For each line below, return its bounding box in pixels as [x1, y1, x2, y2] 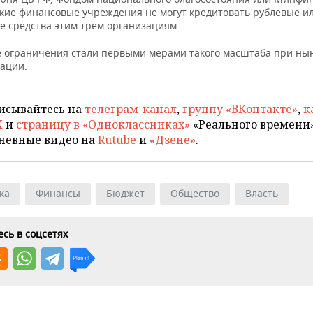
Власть [245, 187, 278, 200]
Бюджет [106, 187, 145, 200]
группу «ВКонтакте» [182, 101, 298, 117]
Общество [170, 187, 219, 200]
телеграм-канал [85, 101, 177, 117]
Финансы [36, 187, 80, 200]
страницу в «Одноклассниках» [16, 117, 190, 132]
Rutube [98, 132, 136, 147]
